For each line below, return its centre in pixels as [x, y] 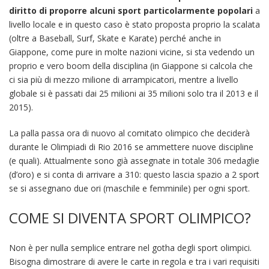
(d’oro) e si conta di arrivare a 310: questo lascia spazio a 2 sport [134, 174]
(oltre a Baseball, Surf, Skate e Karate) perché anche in [115, 38]
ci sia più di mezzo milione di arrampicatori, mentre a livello [124, 79]
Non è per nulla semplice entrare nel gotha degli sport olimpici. [130, 247]
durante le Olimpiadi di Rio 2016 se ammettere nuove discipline [131, 147]
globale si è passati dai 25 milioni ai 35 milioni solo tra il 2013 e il [134, 93]
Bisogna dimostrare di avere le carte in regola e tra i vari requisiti [134, 261]
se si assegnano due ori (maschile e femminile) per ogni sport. [129, 188]
